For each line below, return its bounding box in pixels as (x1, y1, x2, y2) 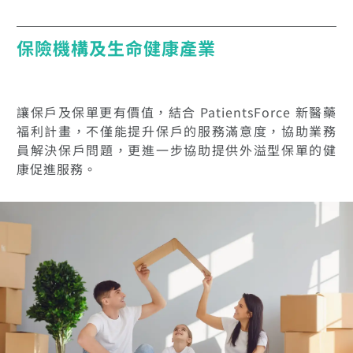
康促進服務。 (17, 158, 97, 178)
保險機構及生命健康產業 (17, 38, 216, 59)
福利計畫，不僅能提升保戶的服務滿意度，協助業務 (17, 121, 336, 140)
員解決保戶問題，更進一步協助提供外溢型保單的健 (17, 139, 336, 159)
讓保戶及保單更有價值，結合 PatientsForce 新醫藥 (17, 102, 336, 121)
